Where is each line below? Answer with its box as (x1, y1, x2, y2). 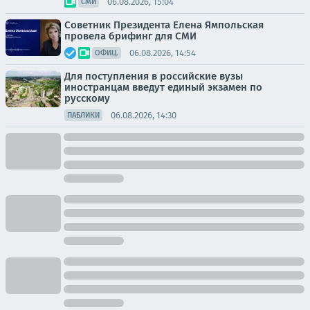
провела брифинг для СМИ (64, 30, 197, 42)
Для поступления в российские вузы (64, 70, 243, 82)
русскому (64, 92, 110, 104)
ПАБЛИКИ (67, 111, 100, 120)
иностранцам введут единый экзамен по (64, 81, 262, 93)
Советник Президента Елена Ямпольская (64, 19, 264, 31)
